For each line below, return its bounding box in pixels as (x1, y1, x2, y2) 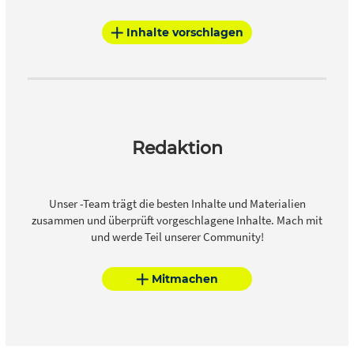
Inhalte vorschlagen (126, 24, 243, 40)
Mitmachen (152, 271, 218, 286)
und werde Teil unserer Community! (90, 229, 264, 245)
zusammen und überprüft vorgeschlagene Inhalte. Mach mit (32, 213, 322, 228)
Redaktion (131, 137, 223, 160)
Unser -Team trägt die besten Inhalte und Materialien (48, 196, 306, 212)
